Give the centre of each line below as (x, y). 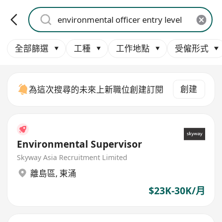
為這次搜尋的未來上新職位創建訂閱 (96, 89)
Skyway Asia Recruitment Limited (72, 158)
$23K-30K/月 (177, 191)
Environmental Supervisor (80, 144)
